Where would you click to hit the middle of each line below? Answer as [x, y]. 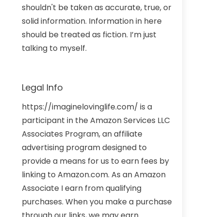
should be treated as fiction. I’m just [89, 34]
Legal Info [43, 87]
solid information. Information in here [92, 21]
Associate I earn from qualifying [82, 188]
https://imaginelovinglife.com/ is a [87, 107]
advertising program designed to [85, 147]
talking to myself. [54, 48]
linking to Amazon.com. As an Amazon [94, 174]
